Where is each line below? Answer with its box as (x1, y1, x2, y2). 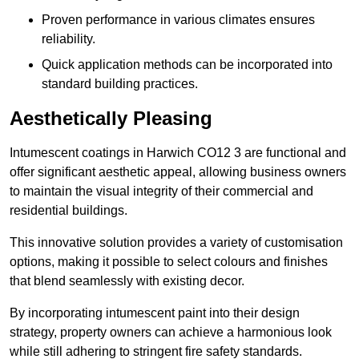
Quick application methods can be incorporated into (42, 58, 333, 72)
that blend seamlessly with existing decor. (10, 274, 244, 288)
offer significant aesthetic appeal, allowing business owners (10, 165, 346, 179)
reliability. (42, 32, 95, 46)
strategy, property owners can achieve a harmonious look (10, 325, 332, 340)
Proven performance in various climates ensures (42, 13, 315, 27)
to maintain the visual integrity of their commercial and (10, 184, 313, 199)
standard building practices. (42, 77, 198, 91)
